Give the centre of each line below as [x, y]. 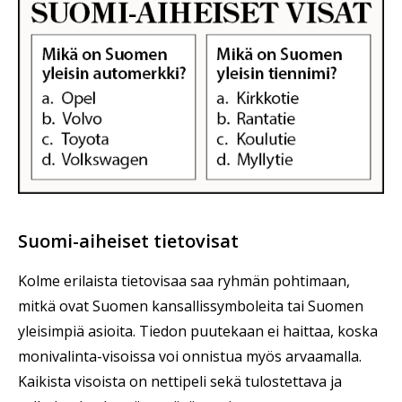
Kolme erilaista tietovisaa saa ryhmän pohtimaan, [184, 281]
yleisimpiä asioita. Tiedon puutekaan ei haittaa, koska [198, 332]
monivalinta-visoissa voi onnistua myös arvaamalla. [190, 357]
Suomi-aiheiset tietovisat [128, 241]
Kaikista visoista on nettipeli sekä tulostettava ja [180, 382]
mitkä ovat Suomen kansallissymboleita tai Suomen [191, 306]
